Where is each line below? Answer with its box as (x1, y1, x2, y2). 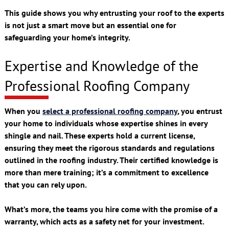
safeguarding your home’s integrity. (4, 32, 130, 43)
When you (4, 105, 42, 116)
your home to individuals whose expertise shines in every (4, 118, 208, 128)
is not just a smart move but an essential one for (4, 20, 176, 31)
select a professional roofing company (42, 105, 177, 116)
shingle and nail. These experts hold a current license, (4, 130, 195, 141)
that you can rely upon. (4, 179, 87, 190)
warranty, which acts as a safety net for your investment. (4, 216, 204, 226)
